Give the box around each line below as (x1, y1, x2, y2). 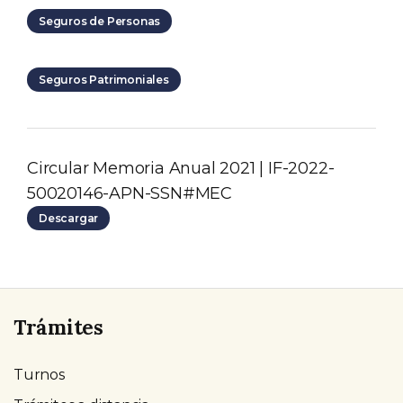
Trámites (13, 314, 103, 341)
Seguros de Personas (39, 14, 161, 29)
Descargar (39, 211, 99, 226)
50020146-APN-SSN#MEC (27, 184, 233, 204)
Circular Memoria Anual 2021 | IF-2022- (27, 158, 335, 179)
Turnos (13, 366, 65, 384)
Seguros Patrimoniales (39, 73, 169, 87)
